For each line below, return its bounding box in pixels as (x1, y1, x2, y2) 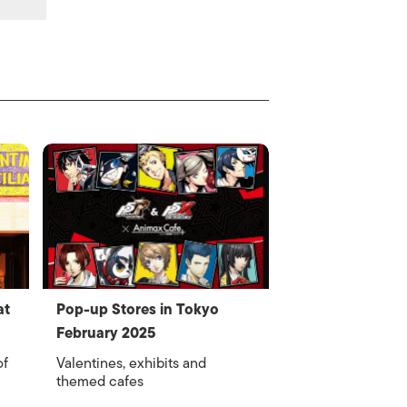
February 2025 (56, 322, 156, 345)
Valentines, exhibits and (56, 352, 207, 375)
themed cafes (56, 370, 144, 393)
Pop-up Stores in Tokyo (56, 298, 220, 322)
